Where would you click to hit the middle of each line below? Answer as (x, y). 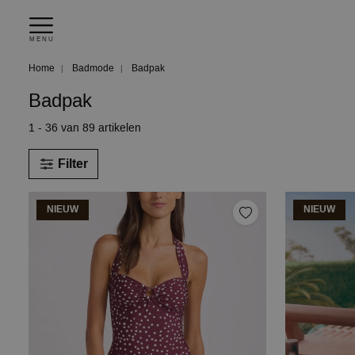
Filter (73, 164)
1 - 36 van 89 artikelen (85, 128)
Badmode (92, 68)
